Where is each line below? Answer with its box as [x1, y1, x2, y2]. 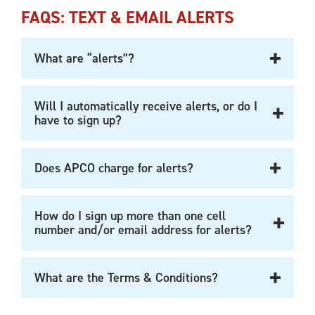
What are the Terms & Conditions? [34, 269, 218, 286]
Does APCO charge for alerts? [34, 160, 193, 176]
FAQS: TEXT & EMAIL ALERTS [21, 6, 234, 29]
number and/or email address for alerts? [34, 221, 252, 238]
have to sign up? [34, 112, 122, 129]
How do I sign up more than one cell [34, 207, 226, 224]
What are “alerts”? [34, 50, 134, 67]
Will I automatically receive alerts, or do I [34, 98, 257, 115]
